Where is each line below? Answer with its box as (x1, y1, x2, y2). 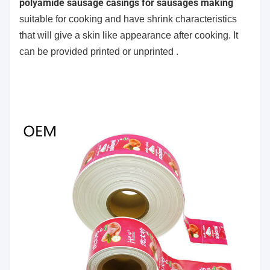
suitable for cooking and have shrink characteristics (19, 14, 237, 24)
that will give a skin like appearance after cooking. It (19, 30, 238, 40)
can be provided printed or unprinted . (19, 46, 178, 57)
